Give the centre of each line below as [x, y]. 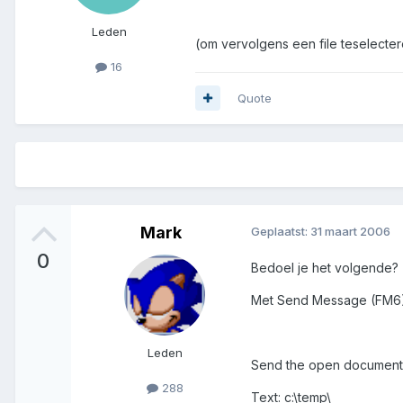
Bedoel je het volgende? [325, 267]
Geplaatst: [281, 231]
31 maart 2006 [350, 231]
